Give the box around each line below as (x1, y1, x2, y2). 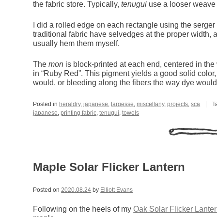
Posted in (33, 101, 60, 108)
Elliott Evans (100, 186, 133, 194)
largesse (111, 101, 134, 108)
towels (122, 109, 139, 117)
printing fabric (61, 109, 97, 117)
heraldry (59, 101, 81, 108)
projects (167, 101, 188, 108)
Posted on (33, 186, 62, 194)
